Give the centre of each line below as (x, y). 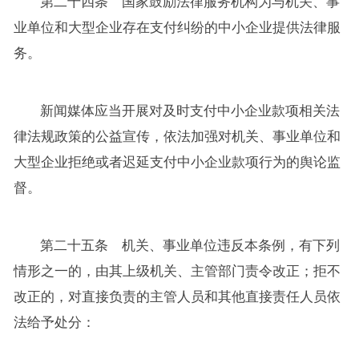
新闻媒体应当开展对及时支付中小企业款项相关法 (190, 111)
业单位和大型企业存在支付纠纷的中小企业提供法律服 (177, 27)
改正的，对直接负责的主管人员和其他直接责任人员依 (177, 296)
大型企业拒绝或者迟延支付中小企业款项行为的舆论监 (177, 162)
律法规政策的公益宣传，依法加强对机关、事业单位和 (177, 136)
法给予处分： (54, 322)
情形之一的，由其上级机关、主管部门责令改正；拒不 (177, 271)
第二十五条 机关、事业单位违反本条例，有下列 (190, 245)
